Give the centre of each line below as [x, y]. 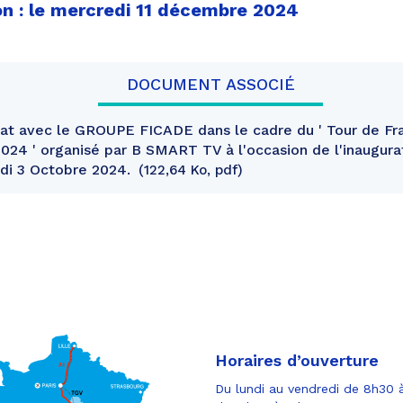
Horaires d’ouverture [297, 360]
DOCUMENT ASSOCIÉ [210, 84]
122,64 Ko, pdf [191, 170]
